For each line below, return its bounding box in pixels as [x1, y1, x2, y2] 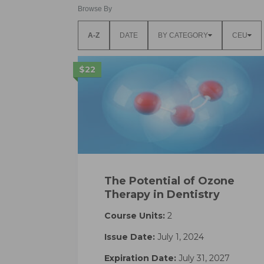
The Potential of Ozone [104, 174, 235, 187]
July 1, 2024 [155, 231, 204, 242]
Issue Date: [104, 231, 155, 242]
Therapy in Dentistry [104, 187, 220, 201]
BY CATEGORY [158, 31, 208, 39]
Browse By [78, 4, 112, 13]
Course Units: [104, 210, 165, 221]
